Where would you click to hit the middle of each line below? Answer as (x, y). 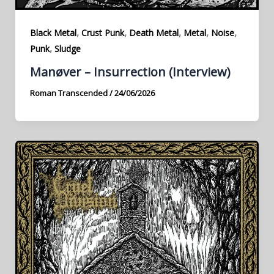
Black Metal (53, 33)
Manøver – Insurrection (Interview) (130, 72)
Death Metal (154, 33)
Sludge (67, 49)
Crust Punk (102, 33)
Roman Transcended (69, 93)
